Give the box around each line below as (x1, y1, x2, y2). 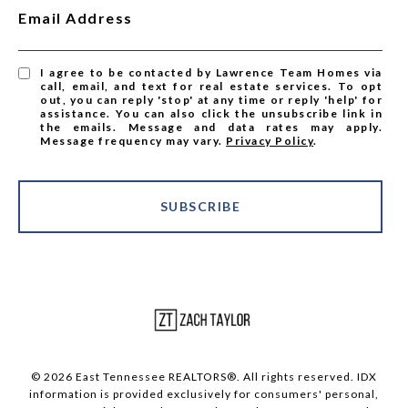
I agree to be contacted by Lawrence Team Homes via (40, 66, 382, 80)
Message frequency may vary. (40, 134, 227, 148)
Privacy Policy (226, 134, 314, 148)
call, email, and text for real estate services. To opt (40, 79, 382, 94)
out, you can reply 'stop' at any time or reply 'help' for (40, 93, 382, 107)
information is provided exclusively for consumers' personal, (29, 387, 379, 402)
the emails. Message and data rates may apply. (40, 120, 382, 135)
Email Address (18, 9, 133, 27)
